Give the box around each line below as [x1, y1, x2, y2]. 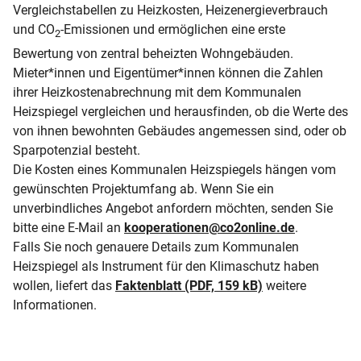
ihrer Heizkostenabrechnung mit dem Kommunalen [13, 84, 301, 100]
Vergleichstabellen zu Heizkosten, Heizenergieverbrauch [13, 2, 328, 19]
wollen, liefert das [13, 277, 115, 293]
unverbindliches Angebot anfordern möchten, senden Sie [13, 200, 333, 216]
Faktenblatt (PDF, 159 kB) [115, 277, 263, 293]
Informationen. [13, 297, 97, 313]
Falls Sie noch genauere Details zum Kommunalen [13, 239, 299, 255]
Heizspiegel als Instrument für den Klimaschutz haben [13, 258, 319, 274]
